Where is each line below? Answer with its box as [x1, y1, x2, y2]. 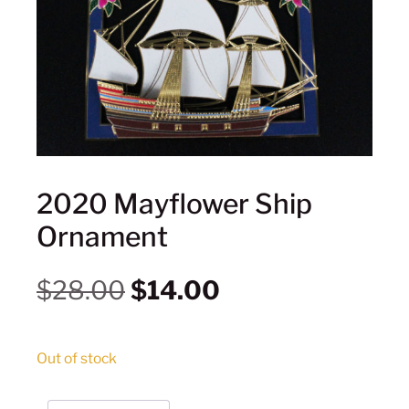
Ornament [37, 219, 168, 253]
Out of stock [37, 349, 117, 367]
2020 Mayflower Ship [37, 186, 312, 220]
